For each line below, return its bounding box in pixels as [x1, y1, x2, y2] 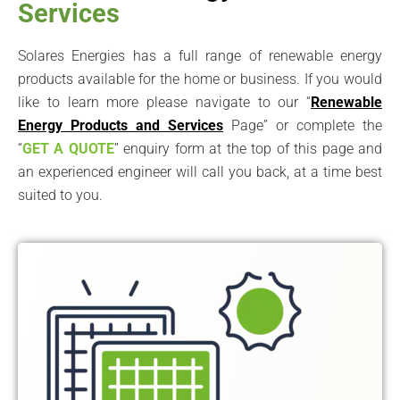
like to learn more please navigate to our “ [18, 93, 311, 111]
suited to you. [18, 186, 106, 204]
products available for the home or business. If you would [18, 70, 382, 87]
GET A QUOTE [22, 139, 114, 157]
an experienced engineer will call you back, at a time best [18, 162, 382, 180]
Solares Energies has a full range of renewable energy [18, 46, 382, 64]
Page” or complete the [223, 116, 382, 134]
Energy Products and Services [18, 116, 223, 134]
